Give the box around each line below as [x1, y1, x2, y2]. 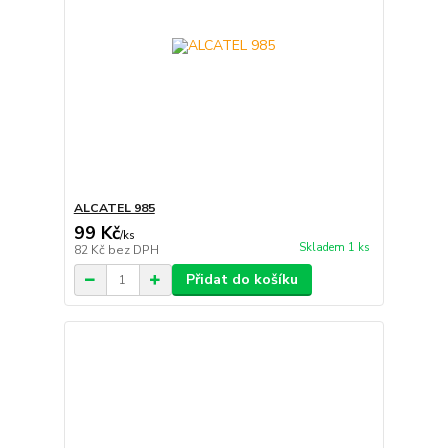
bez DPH [107, 242, 159, 259]
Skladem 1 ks [298, 240, 370, 256]
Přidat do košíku [185, 270, 298, 290]
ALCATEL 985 [73, 200, 155, 217]
